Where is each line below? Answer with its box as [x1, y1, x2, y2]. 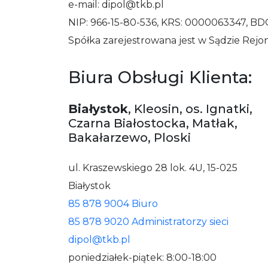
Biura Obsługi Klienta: [68, 67, 252, 87]
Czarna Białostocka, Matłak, [68, 116, 237, 130]
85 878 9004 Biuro [68, 198, 158, 209]
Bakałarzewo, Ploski [68, 130, 191, 145]
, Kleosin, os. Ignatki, [128, 102, 252, 116]
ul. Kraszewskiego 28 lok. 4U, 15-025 [68, 162, 237, 173]
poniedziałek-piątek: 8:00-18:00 [68, 252, 217, 263]
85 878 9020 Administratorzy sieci [68, 216, 229, 227]
